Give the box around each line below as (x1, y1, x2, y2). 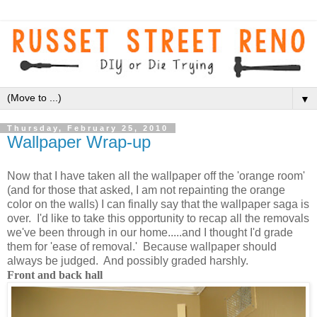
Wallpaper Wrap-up (7, 132, 151, 151)
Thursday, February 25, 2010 (7, 123, 168, 132)
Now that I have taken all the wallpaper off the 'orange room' (7, 169, 305, 182)
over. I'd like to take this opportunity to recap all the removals (7, 212, 309, 224)
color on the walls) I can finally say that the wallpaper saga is (7, 197, 309, 210)
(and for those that (7, 183, 100, 196)
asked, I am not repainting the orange (100, 183, 285, 196)
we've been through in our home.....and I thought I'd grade (7, 226, 293, 238)
